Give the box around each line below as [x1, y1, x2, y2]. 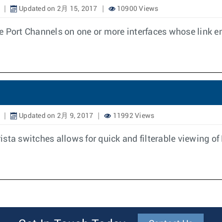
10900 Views [115, 5, 159, 12]
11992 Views [111, 112, 155, 119]
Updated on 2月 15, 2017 [17, 5, 98, 12]
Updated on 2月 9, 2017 [17, 112, 94, 119]
